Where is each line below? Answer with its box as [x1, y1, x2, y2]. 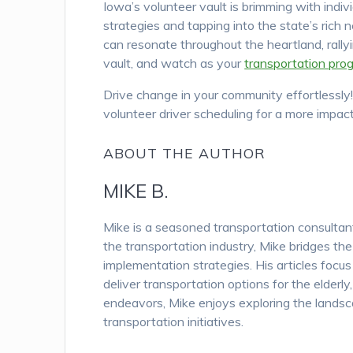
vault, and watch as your [103, 55, 245, 72]
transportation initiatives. [103, 314, 244, 330]
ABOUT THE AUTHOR [103, 144, 266, 162]
